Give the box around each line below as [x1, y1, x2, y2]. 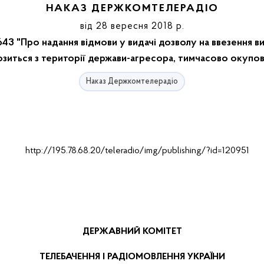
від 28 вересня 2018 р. [80, 22, 184, 31]
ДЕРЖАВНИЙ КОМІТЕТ [82, 227, 182, 236]
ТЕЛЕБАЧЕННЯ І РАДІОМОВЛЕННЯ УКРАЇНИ [39, 252, 225, 262]
